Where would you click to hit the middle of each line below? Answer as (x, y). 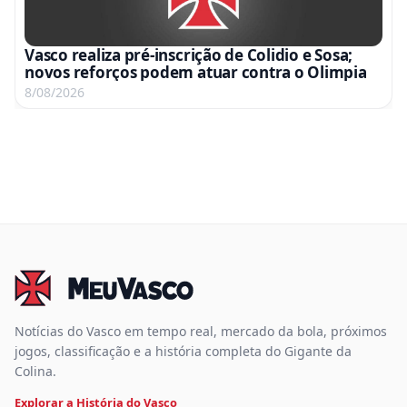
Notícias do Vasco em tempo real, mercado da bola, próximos (201, 331)
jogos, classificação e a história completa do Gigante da (183, 351)
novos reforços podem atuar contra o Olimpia (196, 72)
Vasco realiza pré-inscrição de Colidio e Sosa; (189, 55)
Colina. (35, 371)
